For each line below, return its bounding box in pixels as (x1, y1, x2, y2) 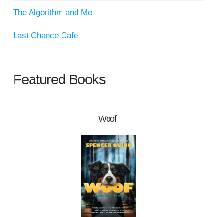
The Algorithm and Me (13, 7, 92, 17)
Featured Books (13, 71, 106, 87)
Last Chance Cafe (13, 31, 78, 40)
